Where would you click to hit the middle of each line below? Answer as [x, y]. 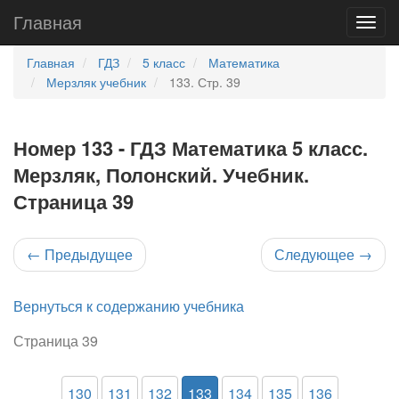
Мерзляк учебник [96, 82]
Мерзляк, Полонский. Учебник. [161, 175]
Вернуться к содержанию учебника [129, 306]
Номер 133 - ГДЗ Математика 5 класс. [191, 148]
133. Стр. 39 [205, 82]
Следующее [316, 254]
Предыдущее [87, 254]
